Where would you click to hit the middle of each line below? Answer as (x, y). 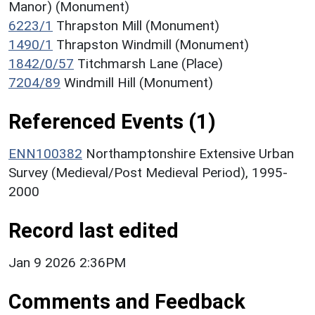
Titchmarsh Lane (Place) (150, 63)
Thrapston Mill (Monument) (138, 25)
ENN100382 (45, 153)
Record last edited (94, 230)
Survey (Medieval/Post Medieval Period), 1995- (148, 172)
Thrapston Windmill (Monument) (153, 44)
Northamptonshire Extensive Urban (190, 153)
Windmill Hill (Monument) (139, 82)
